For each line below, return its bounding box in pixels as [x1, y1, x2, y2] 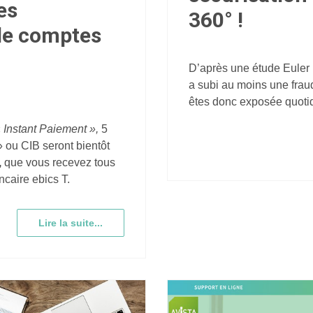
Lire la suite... [38, 217, 103, 229]
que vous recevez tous [1, 156, 115, 169]
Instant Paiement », [3, 123, 99, 136]
